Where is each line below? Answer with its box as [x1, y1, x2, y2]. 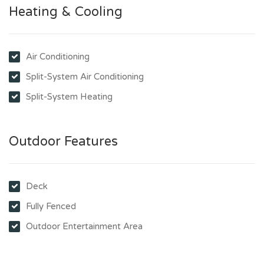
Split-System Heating [26, 91, 113, 102]
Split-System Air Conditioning [26, 71, 144, 82]
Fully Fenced [26, 200, 76, 212]
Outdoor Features [9, 133, 118, 149]
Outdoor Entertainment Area [26, 220, 143, 232]
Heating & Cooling [9, 4, 123, 19]
